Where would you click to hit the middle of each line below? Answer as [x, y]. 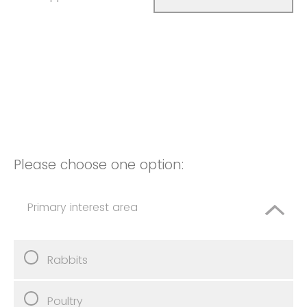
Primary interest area [83, 207]
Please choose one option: [99, 164]
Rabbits [67, 260]
